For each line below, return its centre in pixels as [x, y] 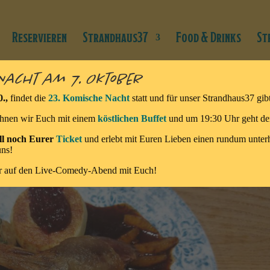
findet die [29, 98]
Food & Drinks [208, 37]
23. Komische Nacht [90, 98]
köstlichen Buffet [132, 118]
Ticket [70, 139]
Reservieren [39, 37]
